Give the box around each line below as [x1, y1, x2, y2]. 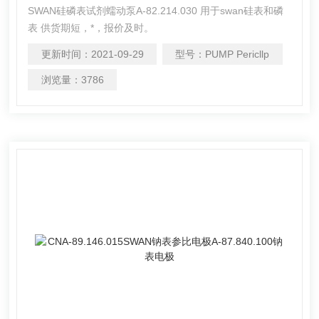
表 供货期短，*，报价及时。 [28, 21, 155, 33]
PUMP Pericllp [205, 48, 270, 60]
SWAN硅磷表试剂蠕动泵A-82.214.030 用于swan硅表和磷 [28, 4, 201, 16]
